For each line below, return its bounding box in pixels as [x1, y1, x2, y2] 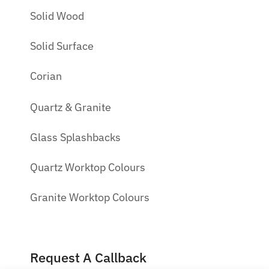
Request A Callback [30, 249, 147, 267]
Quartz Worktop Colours [30, 160, 145, 175]
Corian [30, 69, 62, 83]
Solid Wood [30, 9, 84, 23]
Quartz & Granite [30, 100, 111, 115]
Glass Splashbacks [30, 130, 121, 145]
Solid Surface [30, 39, 94, 53]
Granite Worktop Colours [30, 190, 150, 205]
